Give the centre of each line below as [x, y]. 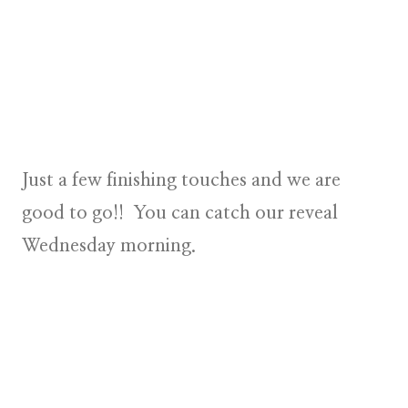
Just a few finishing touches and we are [181, 181]
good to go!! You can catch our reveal [180, 214]
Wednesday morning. [109, 246]
